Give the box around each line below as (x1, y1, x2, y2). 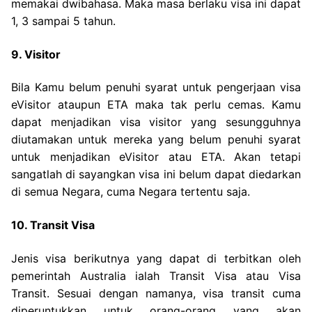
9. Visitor (11, 47, 61, 61)
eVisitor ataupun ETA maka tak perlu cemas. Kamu (11, 97, 301, 112)
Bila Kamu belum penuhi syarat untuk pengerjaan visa (11, 80, 301, 95)
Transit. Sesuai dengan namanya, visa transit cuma (11, 286, 301, 300)
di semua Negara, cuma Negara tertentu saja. (11, 185, 250, 199)
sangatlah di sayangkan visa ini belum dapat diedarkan (11, 167, 301, 182)
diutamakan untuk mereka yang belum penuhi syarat (11, 132, 301, 147)
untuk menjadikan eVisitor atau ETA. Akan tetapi (11, 150, 301, 164)
